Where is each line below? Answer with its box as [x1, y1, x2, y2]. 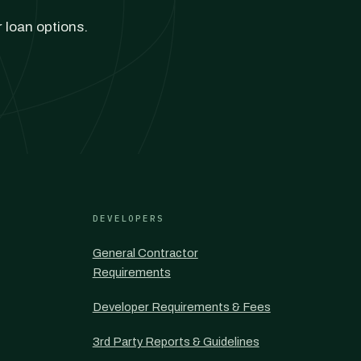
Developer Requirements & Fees [92, 301, 271, 313]
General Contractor [92, 247, 198, 259]
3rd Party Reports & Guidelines [92, 335, 259, 348]
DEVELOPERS [92, 213, 165, 224]
